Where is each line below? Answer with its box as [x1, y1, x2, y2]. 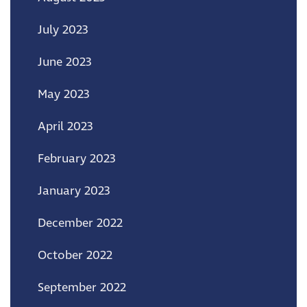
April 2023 [38, 118, 93, 135]
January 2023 [38, 182, 110, 199]
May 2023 [38, 86, 90, 103]
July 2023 [38, 21, 88, 38]
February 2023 [38, 150, 116, 167]
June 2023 [38, 53, 92, 71]
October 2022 [38, 247, 112, 264]
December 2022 [38, 214, 123, 232]
